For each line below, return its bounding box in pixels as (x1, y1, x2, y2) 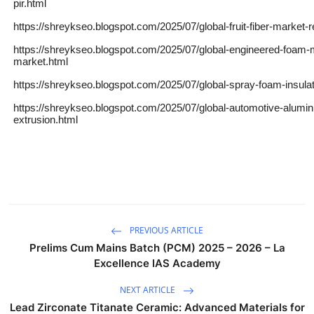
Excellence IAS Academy (93, 256, 221, 270)
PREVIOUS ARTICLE (128, 224, 203, 236)
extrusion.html (13, 113, 78, 125)
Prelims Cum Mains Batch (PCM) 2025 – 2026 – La (29, 240, 285, 254)
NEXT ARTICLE (120, 283, 177, 296)
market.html (13, 55, 69, 67)
